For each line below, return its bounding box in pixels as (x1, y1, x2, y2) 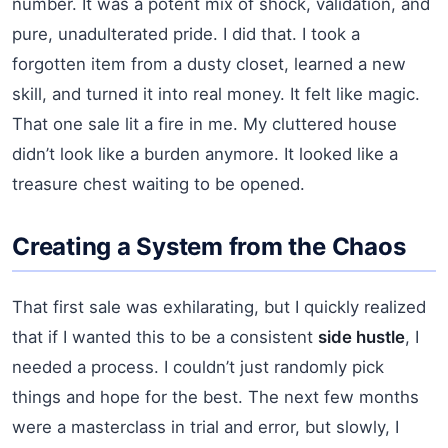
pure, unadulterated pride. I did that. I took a (12, 23, 360, 44)
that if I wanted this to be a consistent (12, 326, 318, 347)
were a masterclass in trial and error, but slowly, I (12, 416, 399, 437)
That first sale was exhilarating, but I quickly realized (12, 296, 426, 317)
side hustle (318, 326, 405, 347)
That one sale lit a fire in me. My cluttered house (12, 113, 397, 134)
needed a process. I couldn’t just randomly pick (12, 356, 384, 377)
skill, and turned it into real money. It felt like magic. (12, 83, 420, 104)
